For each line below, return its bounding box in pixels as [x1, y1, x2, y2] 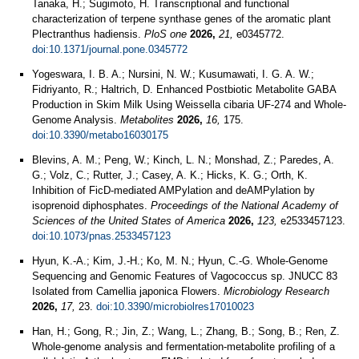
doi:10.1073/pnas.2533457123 [32, 230, 171, 242]
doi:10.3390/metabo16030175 [32, 129, 168, 141]
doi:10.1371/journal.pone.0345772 [32, 43, 188, 55]
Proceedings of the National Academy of [151, 200, 338, 212]
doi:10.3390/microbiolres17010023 [96, 301, 254, 313]
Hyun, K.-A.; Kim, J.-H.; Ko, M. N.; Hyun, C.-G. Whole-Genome [32, 255, 328, 267]
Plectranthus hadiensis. [32, 28, 144, 40]
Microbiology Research [224, 285, 329, 297]
